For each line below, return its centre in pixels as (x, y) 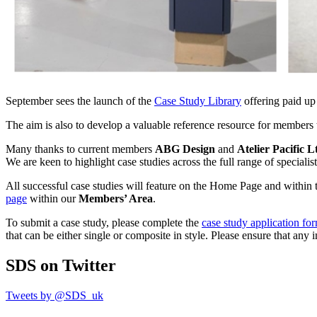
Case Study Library (198, 101)
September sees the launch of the (80, 101)
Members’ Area (116, 199)
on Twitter (76, 266)
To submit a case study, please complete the (104, 223)
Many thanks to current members (80, 149)
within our (53, 199)
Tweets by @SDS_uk (54, 296)
